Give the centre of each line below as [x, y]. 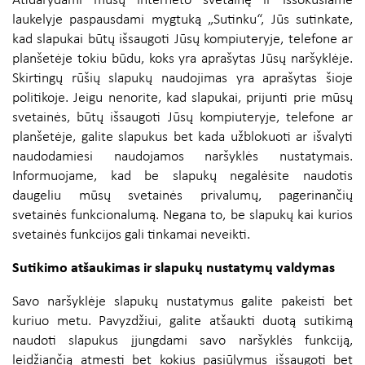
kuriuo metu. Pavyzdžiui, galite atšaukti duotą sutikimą [182, 322]
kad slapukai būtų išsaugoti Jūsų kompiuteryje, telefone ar [182, 40]
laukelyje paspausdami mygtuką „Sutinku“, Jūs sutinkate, [182, 20]
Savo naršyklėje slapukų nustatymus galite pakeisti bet [182, 302]
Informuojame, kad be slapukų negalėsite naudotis [182, 177]
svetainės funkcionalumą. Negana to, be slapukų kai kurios [182, 216]
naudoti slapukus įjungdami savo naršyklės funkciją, [182, 341]
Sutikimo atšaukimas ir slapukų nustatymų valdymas [174, 269]
